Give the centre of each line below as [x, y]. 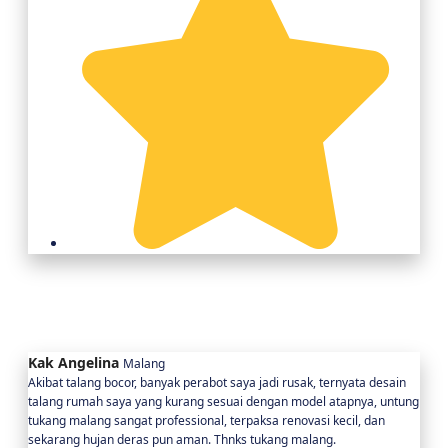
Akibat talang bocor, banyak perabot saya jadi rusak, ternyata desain [217, 382]
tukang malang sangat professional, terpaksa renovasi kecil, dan [206, 420]
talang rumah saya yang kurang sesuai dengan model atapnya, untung [223, 401]
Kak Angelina [73, 362]
